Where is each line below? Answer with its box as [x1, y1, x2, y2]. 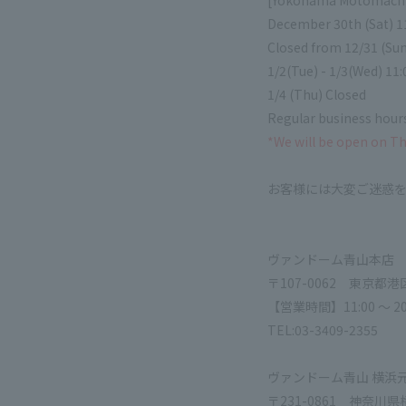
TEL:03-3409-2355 [267, 321, 378, 339]
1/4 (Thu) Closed [267, 85, 366, 103]
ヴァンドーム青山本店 [267, 250, 394, 268]
